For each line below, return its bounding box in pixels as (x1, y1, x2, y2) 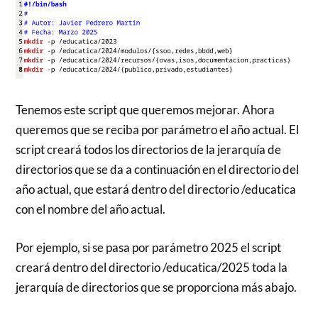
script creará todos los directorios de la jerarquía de (16, 142, 282, 158)
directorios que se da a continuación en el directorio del (16, 162, 300, 177)
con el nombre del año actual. (16, 202, 166, 217)
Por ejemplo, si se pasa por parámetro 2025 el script (16, 239, 282, 255)
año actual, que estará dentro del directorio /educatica (16, 182, 297, 197)
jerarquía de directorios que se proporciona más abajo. (16, 279, 297, 295)
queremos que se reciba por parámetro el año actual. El (16, 122, 300, 138)
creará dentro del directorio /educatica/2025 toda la (16, 259, 288, 275)
